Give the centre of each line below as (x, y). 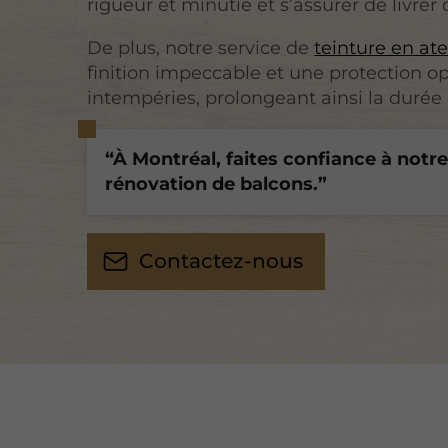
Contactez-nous (220, 261)
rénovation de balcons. (212, 183)
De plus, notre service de (201, 47)
